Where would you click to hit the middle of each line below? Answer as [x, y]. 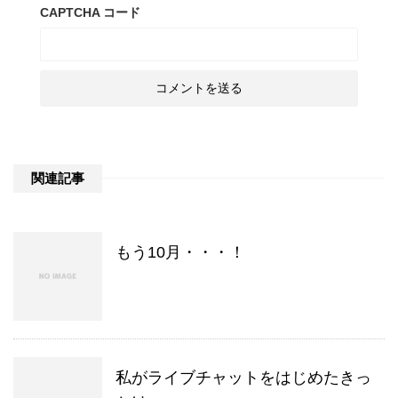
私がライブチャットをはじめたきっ [243, 378]
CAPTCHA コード [90, 13]
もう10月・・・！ [180, 253]
